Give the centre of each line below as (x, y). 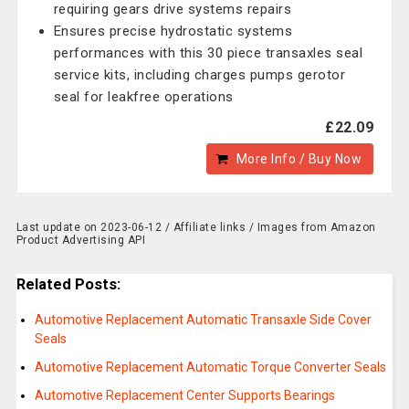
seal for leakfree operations (143, 97)
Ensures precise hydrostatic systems (173, 31)
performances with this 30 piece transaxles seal (208, 53)
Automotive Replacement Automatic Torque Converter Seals (210, 367)
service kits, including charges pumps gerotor (199, 75)
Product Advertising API (81, 240)
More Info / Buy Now (299, 159)
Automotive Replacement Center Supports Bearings (184, 396)
